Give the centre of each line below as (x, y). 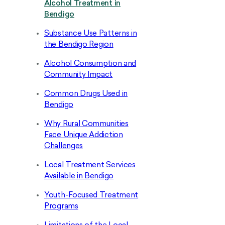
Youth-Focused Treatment (91, 195)
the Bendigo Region (79, 45)
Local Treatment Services (90, 165)
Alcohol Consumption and (90, 64)
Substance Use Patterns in (91, 34)
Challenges (64, 146)
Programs (61, 206)
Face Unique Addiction (84, 135)
